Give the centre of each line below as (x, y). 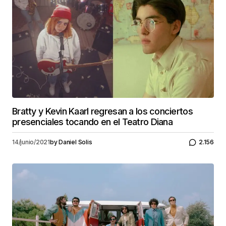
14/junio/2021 (31, 142)
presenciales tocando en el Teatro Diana (92, 122)
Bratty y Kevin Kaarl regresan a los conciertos (102, 111)
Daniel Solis (75, 142)
